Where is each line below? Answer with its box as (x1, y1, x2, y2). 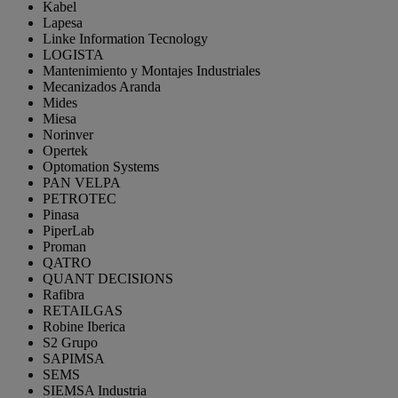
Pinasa (43, 206, 79, 222)
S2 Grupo (43, 334, 98, 350)
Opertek (43, 142, 88, 158)
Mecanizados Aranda (43, 78, 161, 94)
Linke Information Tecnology (43, 30, 208, 46)
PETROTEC (43, 190, 116, 206)
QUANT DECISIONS (43, 270, 173, 286)
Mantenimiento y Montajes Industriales (43, 62, 260, 78)
